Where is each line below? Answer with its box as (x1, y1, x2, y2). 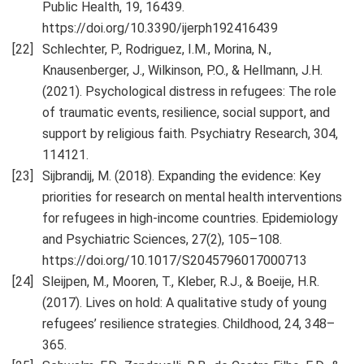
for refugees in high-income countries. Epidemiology (42, 210, 338, 227)
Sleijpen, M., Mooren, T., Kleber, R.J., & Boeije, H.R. (42, 274, 319, 290)
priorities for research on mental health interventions (42, 189, 342, 206)
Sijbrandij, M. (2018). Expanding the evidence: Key (42, 168, 321, 184)
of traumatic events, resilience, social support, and (42, 105, 330, 121)
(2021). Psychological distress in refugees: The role (42, 84, 336, 100)
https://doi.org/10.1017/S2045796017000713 (42, 253, 307, 269)
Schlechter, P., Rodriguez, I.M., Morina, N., (42, 41, 271, 58)
